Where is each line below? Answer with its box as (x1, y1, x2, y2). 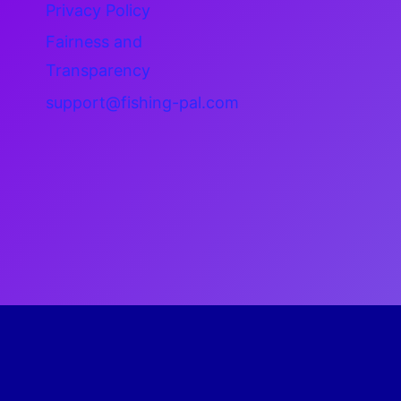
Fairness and (46, 32, 142, 52)
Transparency (46, 61, 150, 81)
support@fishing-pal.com (46, 93, 239, 113)
